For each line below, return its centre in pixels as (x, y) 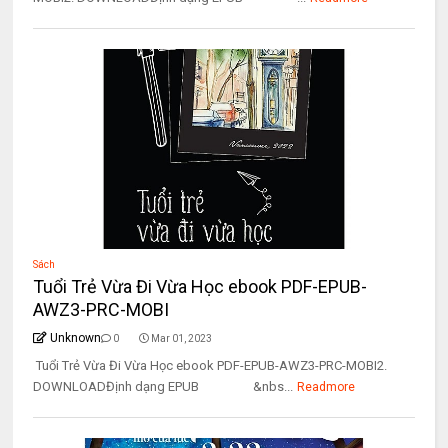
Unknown (76, 338)
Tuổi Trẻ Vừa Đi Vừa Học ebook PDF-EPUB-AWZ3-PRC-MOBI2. (210, 365)
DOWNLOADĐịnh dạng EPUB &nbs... (163, 386)
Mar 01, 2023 (182, 338)
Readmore (326, 387)
